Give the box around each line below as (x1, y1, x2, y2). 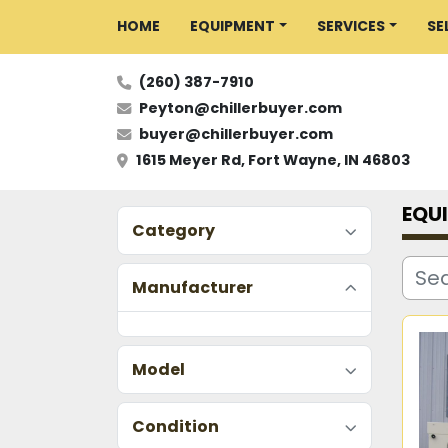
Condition (132, 415, 219, 438)
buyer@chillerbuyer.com (139, 124, 333, 144)
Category (132, 219, 215, 242)
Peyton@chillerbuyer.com (139, 98, 342, 118)
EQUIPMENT (198, 16, 275, 36)
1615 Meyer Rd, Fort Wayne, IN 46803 (136, 150, 410, 170)
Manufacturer (132, 276, 253, 299)
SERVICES (325, 16, 385, 36)
